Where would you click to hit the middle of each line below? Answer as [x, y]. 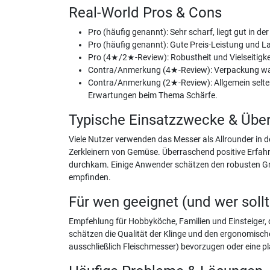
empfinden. [90, 177]
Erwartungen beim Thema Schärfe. [153, 95]
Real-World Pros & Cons [145, 12]
